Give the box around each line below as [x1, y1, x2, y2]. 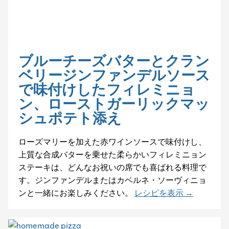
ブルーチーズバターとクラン [18, 50, 210, 71]
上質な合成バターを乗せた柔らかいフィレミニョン [18, 148, 207, 160]
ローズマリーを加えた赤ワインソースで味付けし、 [18, 135, 207, 147]
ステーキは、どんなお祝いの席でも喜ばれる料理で [18, 161, 207, 173]
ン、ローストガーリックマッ [18, 93, 210, 113]
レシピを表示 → [134, 187, 193, 198]
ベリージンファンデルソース [18, 64, 210, 85]
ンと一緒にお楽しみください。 [18, 187, 133, 198]
